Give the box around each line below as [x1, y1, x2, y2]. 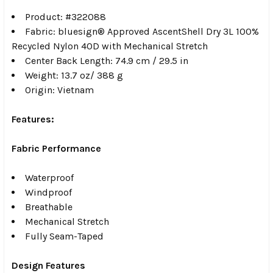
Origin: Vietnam [25, 83, 94, 96]
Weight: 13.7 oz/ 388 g [25, 69, 123, 81]
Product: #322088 [25, 10, 106, 23]
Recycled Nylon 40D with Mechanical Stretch [12, 40, 208, 52]
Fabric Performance [12, 142, 101, 154]
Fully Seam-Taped [25, 230, 104, 242]
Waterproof [25, 171, 74, 183]
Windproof [25, 186, 72, 198]
